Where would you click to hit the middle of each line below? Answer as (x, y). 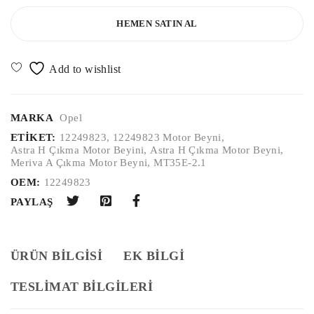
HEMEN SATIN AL (157, 23)
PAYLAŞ (32, 202)
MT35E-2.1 (180, 162)
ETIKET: (33, 137)
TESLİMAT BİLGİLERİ (82, 286)
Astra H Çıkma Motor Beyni (216, 150)
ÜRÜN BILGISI (57, 255)
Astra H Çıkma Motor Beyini (77, 150)
